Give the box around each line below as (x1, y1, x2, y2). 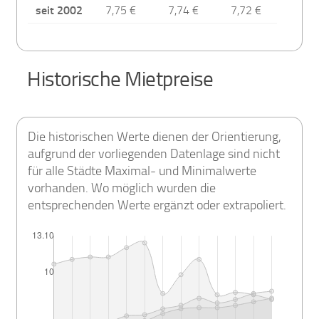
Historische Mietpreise (27, 67, 214, 92)
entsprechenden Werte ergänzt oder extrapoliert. (28, 197, 287, 214)
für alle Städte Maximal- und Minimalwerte (28, 163, 257, 179)
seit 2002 (35, 3, 83, 17)
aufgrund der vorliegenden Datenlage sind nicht (28, 146, 281, 162)
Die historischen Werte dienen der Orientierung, (28, 129, 282, 145)
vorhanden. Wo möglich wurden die (28, 180, 216, 197)
